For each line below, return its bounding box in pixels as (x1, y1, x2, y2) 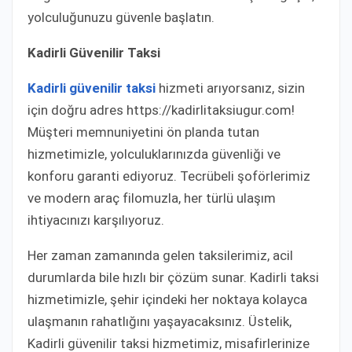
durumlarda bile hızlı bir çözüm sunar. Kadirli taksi (27, 269, 319, 285)
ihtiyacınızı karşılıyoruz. (27, 211, 164, 228)
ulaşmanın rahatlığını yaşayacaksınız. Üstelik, (27, 313, 291, 329)
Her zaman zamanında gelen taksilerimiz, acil (27, 247, 293, 263)
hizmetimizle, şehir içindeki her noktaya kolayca (27, 291, 307, 307)
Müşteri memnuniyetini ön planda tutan (27, 123, 259, 140)
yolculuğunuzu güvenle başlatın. (27, 9, 214, 25)
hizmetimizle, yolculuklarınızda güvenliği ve (27, 145, 280, 162)
